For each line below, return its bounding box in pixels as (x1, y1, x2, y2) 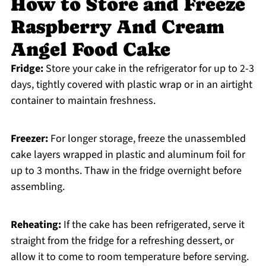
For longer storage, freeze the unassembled (47, 131, 246, 147)
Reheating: (10, 217, 61, 233)
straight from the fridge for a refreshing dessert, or (10, 233, 234, 249)
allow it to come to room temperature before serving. (10, 249, 249, 265)
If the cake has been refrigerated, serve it (61, 217, 245, 233)
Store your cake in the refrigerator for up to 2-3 (43, 61, 254, 77)
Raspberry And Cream (10, 16, 224, 38)
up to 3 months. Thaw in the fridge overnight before (10, 163, 242, 179)
